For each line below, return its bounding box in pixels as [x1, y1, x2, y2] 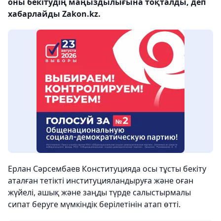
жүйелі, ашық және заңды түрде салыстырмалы [8, 187, 191, 198]
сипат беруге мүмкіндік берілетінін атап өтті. [8, 199, 181, 210]
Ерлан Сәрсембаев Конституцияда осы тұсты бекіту [8, 163, 206, 174]
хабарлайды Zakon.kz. [8, 8, 101, 19]
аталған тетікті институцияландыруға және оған [8, 175, 193, 186]
